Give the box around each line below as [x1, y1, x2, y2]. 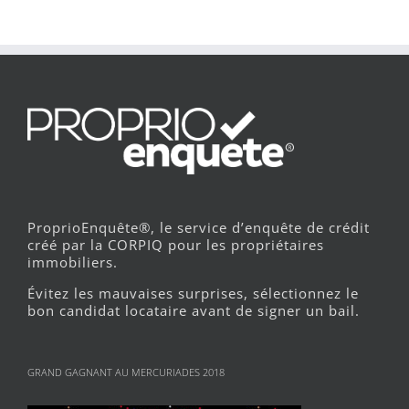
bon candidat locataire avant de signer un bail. [27, 300, 360, 320]
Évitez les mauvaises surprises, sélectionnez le [27, 283, 359, 302]
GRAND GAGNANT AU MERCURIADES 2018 [27, 364, 225, 379]
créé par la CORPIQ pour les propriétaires [27, 235, 324, 254]
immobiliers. [27, 252, 118, 271]
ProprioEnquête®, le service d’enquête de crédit [27, 217, 370, 236]
